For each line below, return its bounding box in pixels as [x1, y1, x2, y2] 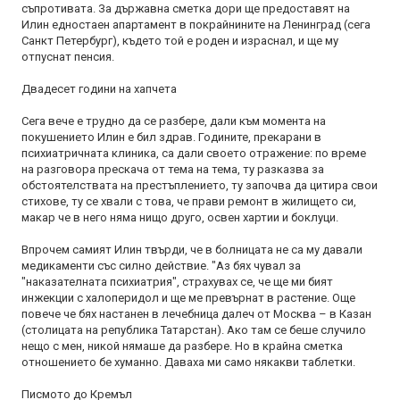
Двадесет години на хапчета [21, 82, 177, 96]
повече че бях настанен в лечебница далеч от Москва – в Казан [21, 307, 371, 321]
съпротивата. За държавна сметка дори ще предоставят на [21, 2, 350, 15]
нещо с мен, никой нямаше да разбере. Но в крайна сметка [21, 339, 343, 353]
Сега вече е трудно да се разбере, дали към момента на [21, 114, 326, 128]
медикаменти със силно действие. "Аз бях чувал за [21, 259, 301, 272]
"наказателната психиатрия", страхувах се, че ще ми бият [21, 275, 333, 288]
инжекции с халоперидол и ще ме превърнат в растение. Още [21, 291, 355, 304]
